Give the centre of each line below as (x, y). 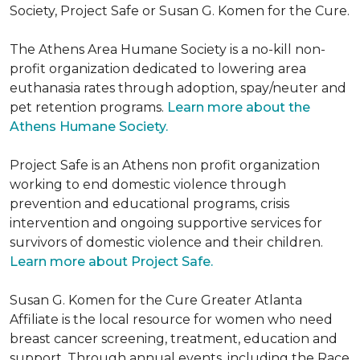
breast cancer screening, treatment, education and (174, 339)
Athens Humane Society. (90, 127)
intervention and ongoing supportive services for (166, 223)
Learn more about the (239, 107)
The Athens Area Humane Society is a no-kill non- (168, 49)
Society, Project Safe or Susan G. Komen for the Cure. (180, 11)
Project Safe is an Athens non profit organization (165, 165)
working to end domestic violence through (148, 184)
